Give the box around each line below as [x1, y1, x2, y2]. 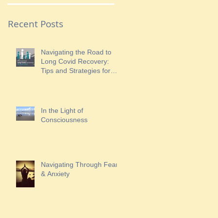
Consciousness [41, 116, 88, 124]
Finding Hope [41, 76, 82, 84]
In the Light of [41, 107, 83, 114]
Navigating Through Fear [41, 161, 118, 168]
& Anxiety [41, 170, 70, 178]
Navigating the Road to [41, 48, 111, 56]
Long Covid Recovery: [41, 57, 109, 65]
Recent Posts [8, 18, 63, 30]
